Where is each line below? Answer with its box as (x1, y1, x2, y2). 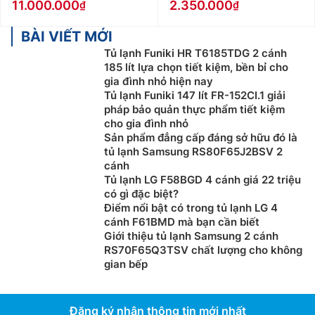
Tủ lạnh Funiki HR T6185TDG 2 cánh (104, 46, 287, 60)
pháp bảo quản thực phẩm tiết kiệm (104, 103, 285, 117)
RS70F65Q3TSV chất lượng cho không (104, 243, 302, 257)
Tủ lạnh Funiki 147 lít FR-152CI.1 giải (104, 89, 285, 103)
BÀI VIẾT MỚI (21, 28, 112, 46)
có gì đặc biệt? (104, 187, 179, 201)
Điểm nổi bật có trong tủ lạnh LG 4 (104, 201, 278, 215)
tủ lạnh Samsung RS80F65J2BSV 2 (104, 145, 283, 159)
